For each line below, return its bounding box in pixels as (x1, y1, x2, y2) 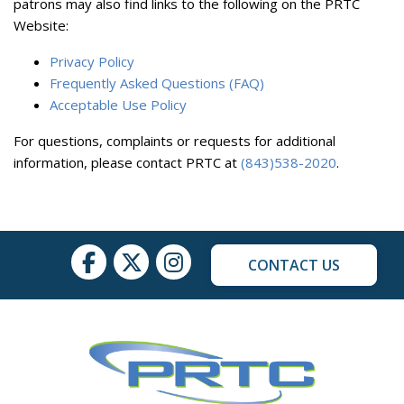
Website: (14, 15, 69, 34)
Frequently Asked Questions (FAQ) (50, 73, 264, 92)
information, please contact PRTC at (14, 152, 241, 171)
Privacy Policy (50, 51, 134, 70)
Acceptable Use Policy (50, 95, 187, 114)
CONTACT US (248, 254, 340, 275)
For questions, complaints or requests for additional (14, 131, 335, 150)
